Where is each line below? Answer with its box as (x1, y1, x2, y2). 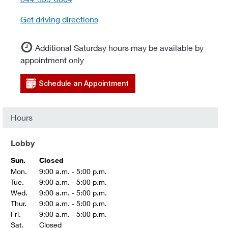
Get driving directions (20, 14, 98, 24)
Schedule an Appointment (39, 79, 129, 88)
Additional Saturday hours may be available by (35, 43, 204, 52)
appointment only (20, 55, 84, 65)
